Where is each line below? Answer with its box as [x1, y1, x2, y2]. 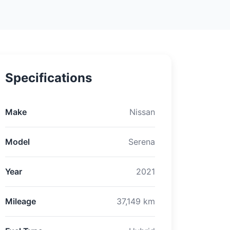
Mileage [5, 196, 36, 206]
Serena [128, 136, 155, 147]
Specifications [5, 70, 92, 85]
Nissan [129, 106, 155, 117]
